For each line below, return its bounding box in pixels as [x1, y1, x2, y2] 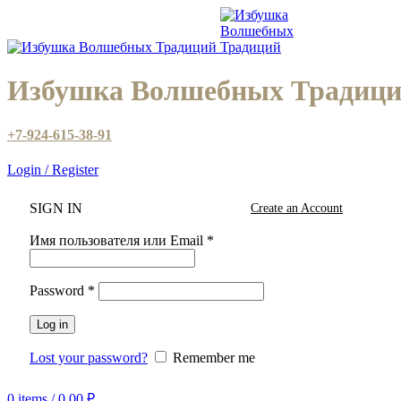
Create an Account [251, 201, 343, 216]
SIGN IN [30, 200, 82, 217]
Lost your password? [30, 350, 148, 366]
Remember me [173, 350, 255, 366]
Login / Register [7, 162, 98, 178]
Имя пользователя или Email [30, 233, 207, 249]
